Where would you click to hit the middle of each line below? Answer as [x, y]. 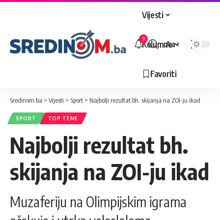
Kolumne [157, 44]
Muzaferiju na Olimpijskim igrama [98, 202]
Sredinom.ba [26, 100]
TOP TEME [63, 118]
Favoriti [164, 73]
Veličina [179, 50]
